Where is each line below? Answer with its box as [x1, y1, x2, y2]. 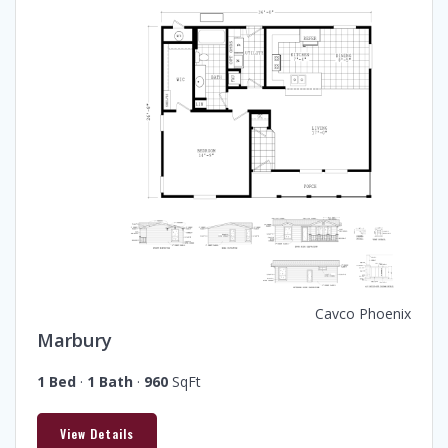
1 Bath [87, 371, 133, 391]
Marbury [37, 326, 112, 352]
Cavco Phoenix [315, 303, 411, 323]
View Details [60, 424, 134, 442]
